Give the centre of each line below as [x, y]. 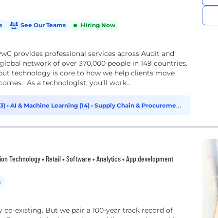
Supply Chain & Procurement [138, 105]
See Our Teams [43, 25]
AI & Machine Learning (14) [51, 105]
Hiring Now [98, 25]
